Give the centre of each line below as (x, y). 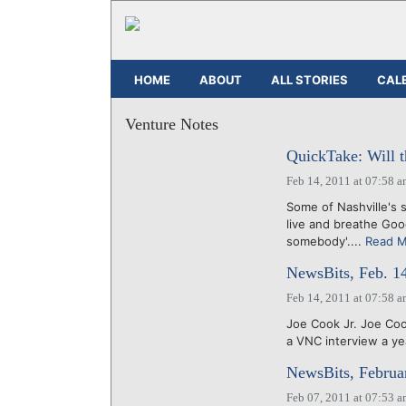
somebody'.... (325, 241)
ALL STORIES (309, 79)
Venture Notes (172, 124)
